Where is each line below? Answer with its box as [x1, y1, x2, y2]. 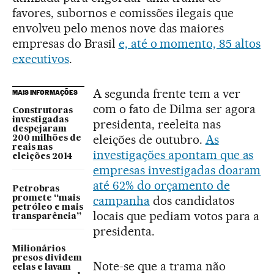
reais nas [12, 143, 53, 152]
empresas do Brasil [12, 36, 119, 51]
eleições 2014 [12, 152, 73, 161]
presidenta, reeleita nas [93, 117, 221, 131]
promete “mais [12, 194, 80, 202]
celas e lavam [12, 263, 71, 272]
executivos [12, 51, 69, 66]
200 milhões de [12, 134, 81, 143]
